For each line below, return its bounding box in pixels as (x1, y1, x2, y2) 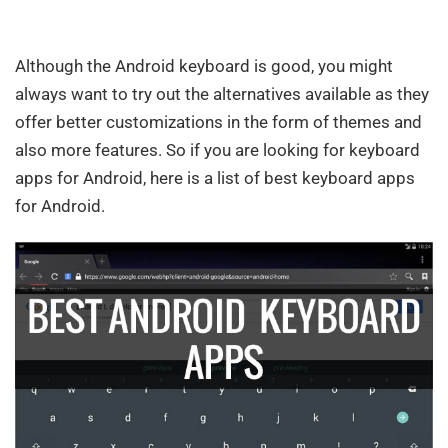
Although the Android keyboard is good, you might (15, 55, 393, 76)
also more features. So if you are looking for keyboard (15, 139, 420, 160)
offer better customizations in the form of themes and (15, 111, 422, 132)
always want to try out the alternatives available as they (15, 83, 429, 104)
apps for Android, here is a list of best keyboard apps (15, 167, 415, 188)
